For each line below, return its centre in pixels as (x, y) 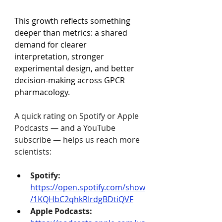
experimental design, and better (75, 68)
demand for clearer (52, 45)
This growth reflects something (73, 21)
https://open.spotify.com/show (88, 187)
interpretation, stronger (60, 56)
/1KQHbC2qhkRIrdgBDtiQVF (82, 199)
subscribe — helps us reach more (78, 140)
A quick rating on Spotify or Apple (78, 116)
